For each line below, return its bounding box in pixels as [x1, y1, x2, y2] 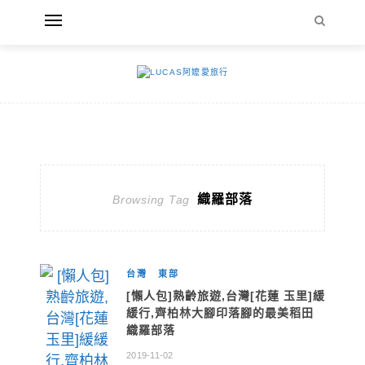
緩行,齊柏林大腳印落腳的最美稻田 [126, 306, 314, 319]
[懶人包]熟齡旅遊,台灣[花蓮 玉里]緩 [126, 289, 325, 302]
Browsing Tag [112, 193, 190, 206]
